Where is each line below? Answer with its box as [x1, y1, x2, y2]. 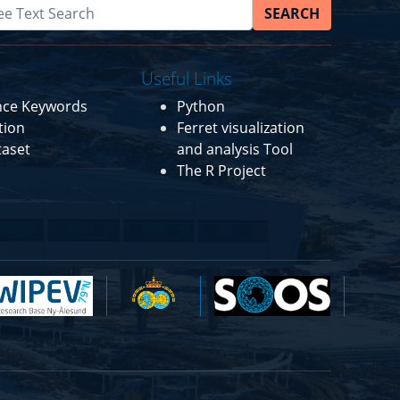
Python [176, 96, 225, 116]
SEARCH [263, 3, 320, 23]
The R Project [176, 160, 266, 180]
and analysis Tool [176, 138, 293, 159]
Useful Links [140, 65, 232, 90]
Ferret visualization [176, 117, 304, 137]
